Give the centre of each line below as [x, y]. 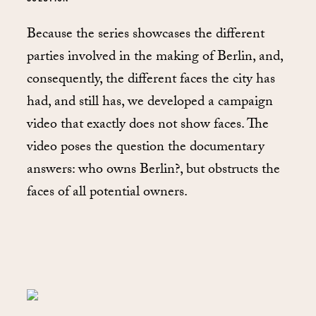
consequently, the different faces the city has [151, 81]
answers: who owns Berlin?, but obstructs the [153, 171]
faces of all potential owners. [107, 194]
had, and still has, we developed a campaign [150, 103]
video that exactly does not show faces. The [148, 126]
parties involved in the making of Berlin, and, [155, 58]
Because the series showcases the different [146, 36]
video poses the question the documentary [146, 148]
